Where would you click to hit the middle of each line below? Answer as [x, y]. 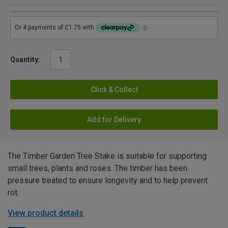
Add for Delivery [114, 119]
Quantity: [25, 59]
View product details [46, 213]
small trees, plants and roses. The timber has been [97, 168]
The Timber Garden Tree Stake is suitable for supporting [107, 156]
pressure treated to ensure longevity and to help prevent [108, 180]
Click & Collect [114, 89]
